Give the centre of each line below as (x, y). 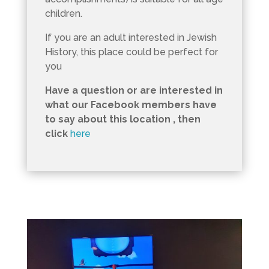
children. (63, 13)
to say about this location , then (122, 119)
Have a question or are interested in (134, 90)
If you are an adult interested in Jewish (131, 37)
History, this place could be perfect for (131, 52)
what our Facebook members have (131, 104)
